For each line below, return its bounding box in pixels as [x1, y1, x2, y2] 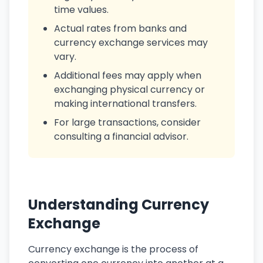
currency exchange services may [54, 36, 208, 49]
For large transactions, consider [54, 116, 201, 129]
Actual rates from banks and [54, 22, 187, 35]
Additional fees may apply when [54, 69, 201, 82]
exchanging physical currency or [54, 83, 205, 96]
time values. [54, 3, 109, 16]
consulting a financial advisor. [54, 130, 188, 143]
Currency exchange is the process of [28, 242, 198, 256]
